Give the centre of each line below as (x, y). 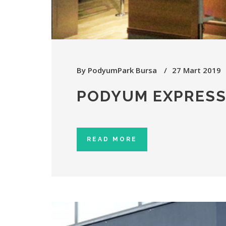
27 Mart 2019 (196, 70)
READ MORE (112, 139)
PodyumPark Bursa (122, 70)
